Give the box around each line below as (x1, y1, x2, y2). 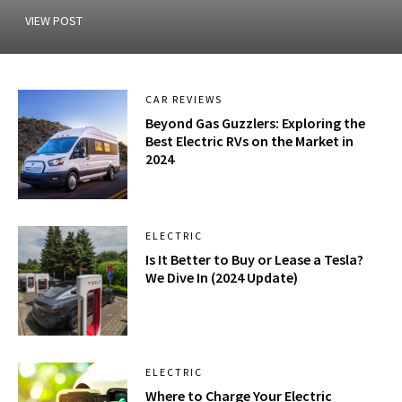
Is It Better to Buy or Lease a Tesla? (145, 250, 364, 269)
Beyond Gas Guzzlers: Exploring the (145, 113, 366, 132)
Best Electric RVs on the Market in (145, 131, 354, 150)
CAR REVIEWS (145, 92, 223, 106)
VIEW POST (25, 12, 83, 29)
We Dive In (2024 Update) (145, 268, 299, 287)
